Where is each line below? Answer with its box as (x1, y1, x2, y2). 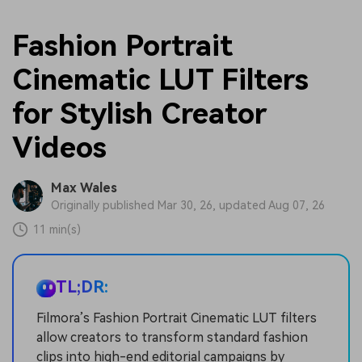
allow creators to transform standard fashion (36, 330, 308, 346)
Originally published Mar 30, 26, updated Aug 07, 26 (50, 199, 325, 213)
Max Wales (50, 180, 117, 196)
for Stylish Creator (12, 96, 267, 131)
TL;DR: (56, 277, 108, 297)
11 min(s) (33, 223, 82, 237)
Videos (12, 130, 107, 165)
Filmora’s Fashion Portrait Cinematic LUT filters (36, 310, 317, 326)
